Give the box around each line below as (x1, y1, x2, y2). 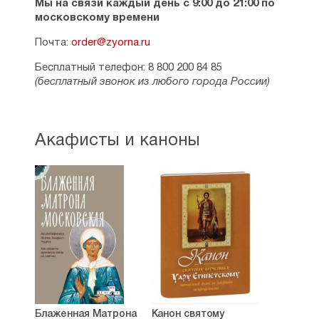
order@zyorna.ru (70, 38, 150, 48)
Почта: (34, 38, 71, 48)
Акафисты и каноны (34, 133, 200, 149)
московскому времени (34, 13, 159, 23)
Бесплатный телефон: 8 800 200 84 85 (34, 63, 222, 73)
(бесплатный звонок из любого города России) (34, 77, 270, 87)
